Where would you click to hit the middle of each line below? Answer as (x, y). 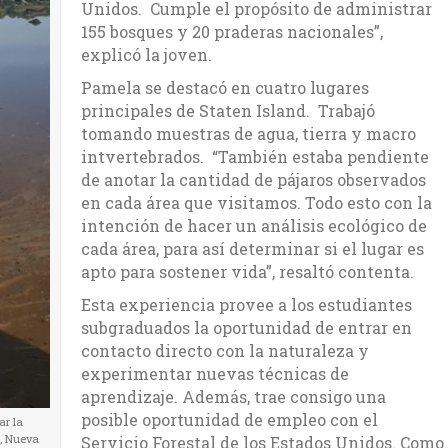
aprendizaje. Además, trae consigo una (233, 396)
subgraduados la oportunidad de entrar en (246, 327)
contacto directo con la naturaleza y (225, 350)
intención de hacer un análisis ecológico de (254, 225)
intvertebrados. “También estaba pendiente (255, 156)
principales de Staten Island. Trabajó (228, 110)
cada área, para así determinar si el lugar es (252, 248)
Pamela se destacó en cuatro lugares (225, 87)
